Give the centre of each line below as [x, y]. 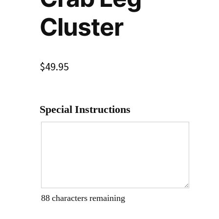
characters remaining [88, 198]
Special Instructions [85, 109]
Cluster [82, 27]
